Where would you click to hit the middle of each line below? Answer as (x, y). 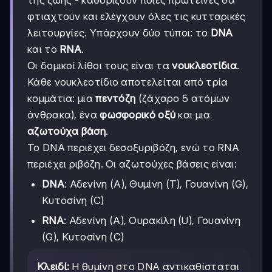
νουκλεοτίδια (204, 66)
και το (44, 49)
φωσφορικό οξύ (138, 115)
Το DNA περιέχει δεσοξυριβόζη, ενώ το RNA (133, 148)
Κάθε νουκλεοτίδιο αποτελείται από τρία (128, 82)
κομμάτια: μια (62, 99)
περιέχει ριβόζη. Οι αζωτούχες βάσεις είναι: (132, 164)
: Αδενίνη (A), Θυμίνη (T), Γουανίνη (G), (156, 184)
